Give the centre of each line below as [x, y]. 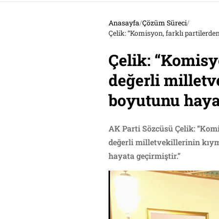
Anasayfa [124, 23]
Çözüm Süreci [164, 23]
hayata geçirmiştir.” [144, 156]
